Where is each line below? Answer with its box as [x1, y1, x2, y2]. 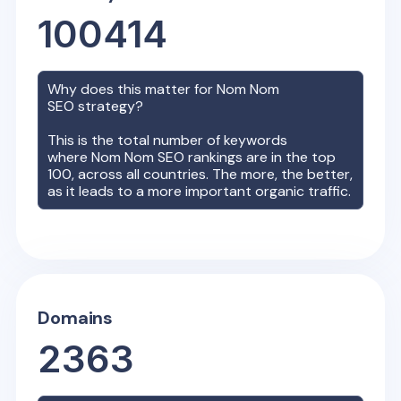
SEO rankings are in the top [154, 147, 337, 166]
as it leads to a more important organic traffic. [47, 181, 352, 200]
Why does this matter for [47, 79, 218, 98]
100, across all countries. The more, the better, [47, 164, 354, 183]
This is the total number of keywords [47, 130, 288, 149]
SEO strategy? [47, 96, 148, 115]
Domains [38, 305, 114, 329]
